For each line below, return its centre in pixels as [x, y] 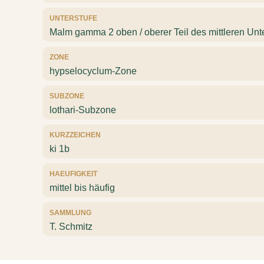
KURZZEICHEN [75, 135]
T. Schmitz [71, 227]
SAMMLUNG [70, 213]
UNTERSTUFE [73, 18]
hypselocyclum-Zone [93, 71]
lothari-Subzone [83, 110]
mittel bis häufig [82, 188]
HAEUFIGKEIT [73, 174]
